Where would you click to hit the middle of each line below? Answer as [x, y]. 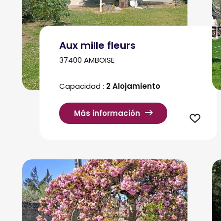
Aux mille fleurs [97, 45]
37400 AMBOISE [87, 60]
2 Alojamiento [133, 86]
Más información [107, 113]
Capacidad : [83, 86]
